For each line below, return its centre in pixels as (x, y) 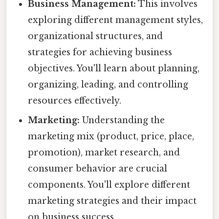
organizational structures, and (96, 36)
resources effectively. (75, 101)
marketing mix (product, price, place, (111, 137)
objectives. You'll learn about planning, (114, 69)
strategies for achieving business (100, 53)
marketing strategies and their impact (112, 201)
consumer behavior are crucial (98, 169)
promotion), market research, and (104, 153)
